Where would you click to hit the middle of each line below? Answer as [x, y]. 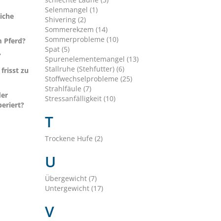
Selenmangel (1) [71, 10]
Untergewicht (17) [74, 188]
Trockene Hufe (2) [74, 139]
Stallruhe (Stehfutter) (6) [84, 69]
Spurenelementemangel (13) [92, 59]
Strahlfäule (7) [68, 89]
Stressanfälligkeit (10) [80, 99]
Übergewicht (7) [71, 179]
